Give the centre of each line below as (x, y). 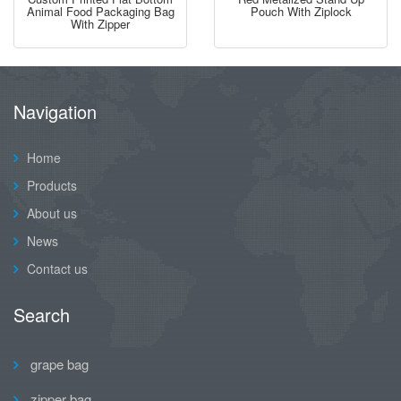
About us (52, 213)
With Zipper (100, 23)
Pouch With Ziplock (301, 11)
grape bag (58, 363)
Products (52, 185)
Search (42, 314)
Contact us (57, 268)
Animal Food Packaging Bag (100, 11)
